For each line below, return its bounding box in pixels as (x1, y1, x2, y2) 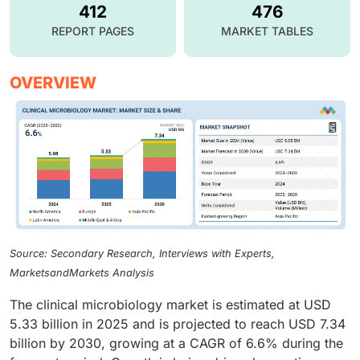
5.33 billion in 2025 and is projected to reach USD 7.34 (10, 315, 346, 332)
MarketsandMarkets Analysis (10, 266, 154, 279)
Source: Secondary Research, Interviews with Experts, (10, 247, 275, 260)
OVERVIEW (10, 72, 96, 92)
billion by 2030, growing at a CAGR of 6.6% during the (10, 334, 343, 351)
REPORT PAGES (51, 23, 134, 38)
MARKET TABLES (221, 23, 313, 38)
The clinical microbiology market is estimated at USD (10, 296, 331, 313)
